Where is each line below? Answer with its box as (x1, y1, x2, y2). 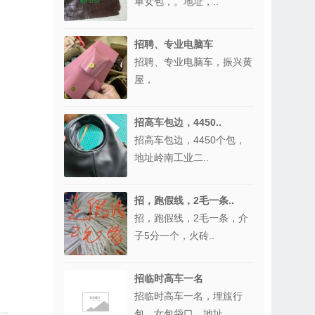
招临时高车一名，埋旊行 (134, 290, 243, 302)
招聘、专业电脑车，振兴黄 (134, 56, 252, 67)
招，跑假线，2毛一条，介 (134, 212, 248, 224)
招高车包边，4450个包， (134, 134, 245, 146)
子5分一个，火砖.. (134, 230, 214, 241)
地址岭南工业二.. (134, 152, 209, 163)
